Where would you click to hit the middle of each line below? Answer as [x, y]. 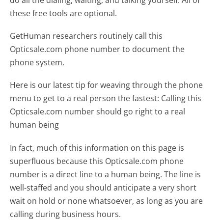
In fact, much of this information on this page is [97, 148]
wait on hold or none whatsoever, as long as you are [107, 201]
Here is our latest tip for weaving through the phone [107, 85]
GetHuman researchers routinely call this [86, 36]
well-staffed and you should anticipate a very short [103, 187]
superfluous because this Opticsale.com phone [97, 161]
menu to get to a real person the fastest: [85, 98]
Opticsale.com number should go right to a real [98, 112]
